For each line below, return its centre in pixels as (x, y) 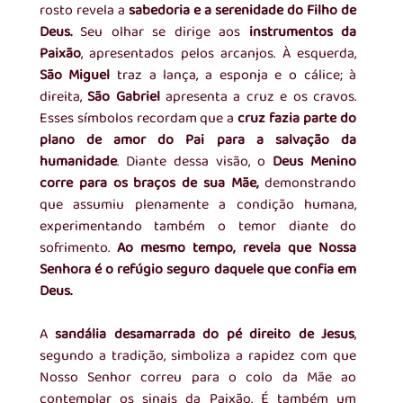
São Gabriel (124, 97)
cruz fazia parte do (296, 119)
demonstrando (308, 184)
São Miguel (75, 76)
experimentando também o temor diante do (198, 227)
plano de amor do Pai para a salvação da (198, 140)
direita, (63, 97)
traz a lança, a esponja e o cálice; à (233, 76)
